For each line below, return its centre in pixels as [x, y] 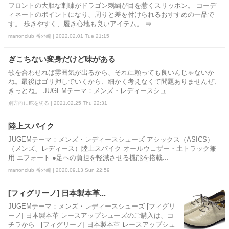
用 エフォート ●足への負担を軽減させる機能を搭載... [88, 158]
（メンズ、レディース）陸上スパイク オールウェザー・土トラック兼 [112, 148]
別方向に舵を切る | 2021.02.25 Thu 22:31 [58, 103]
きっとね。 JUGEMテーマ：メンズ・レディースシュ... [90, 91]
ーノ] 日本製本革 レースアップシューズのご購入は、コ [91, 215]
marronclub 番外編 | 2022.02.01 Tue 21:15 [59, 36]
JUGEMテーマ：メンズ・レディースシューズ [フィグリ [92, 206]
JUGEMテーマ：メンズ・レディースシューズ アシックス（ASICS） [111, 139]
